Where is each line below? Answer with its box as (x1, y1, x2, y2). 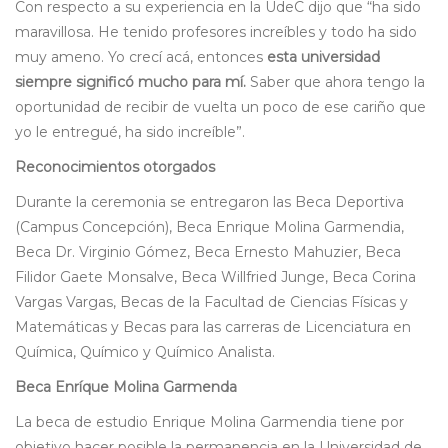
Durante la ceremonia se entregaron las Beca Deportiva (15, 193, 404, 212)
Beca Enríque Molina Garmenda (15, 378, 237, 397)
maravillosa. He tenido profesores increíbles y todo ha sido (15, 23, 417, 42)
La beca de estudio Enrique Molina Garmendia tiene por (15, 413, 404, 432)
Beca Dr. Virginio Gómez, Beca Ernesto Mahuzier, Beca (15, 243, 401, 262)
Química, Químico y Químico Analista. (15, 343, 275, 362)
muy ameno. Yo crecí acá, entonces (15, 48, 267, 67)
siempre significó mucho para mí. (15, 73, 246, 92)
